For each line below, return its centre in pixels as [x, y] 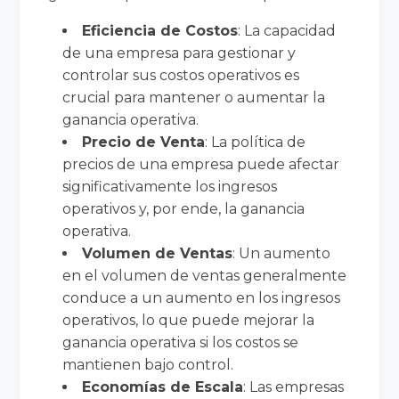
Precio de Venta [144, 142]
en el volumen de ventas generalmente [205, 275]
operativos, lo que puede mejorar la [189, 320]
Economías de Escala [163, 387]
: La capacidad [287, 30]
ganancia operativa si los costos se [181, 342]
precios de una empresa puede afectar [201, 164]
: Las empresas [294, 387]
